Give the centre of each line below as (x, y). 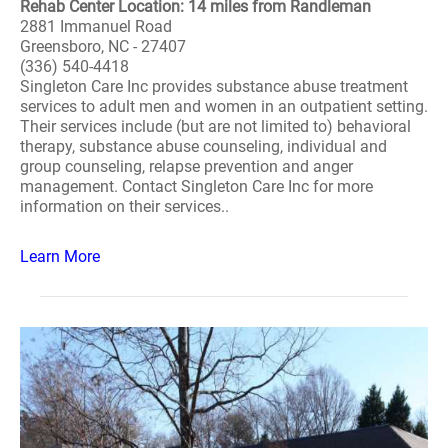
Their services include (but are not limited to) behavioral (215, 126)
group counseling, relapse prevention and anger (186, 166)
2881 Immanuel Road (96, 26)
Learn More (60, 256)
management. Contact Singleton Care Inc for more (196, 186)
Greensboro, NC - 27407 (103, 46)
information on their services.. (124, 206)
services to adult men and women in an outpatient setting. (224, 106)
